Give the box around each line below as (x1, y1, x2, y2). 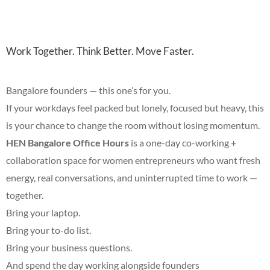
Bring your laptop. (6, 206, 80, 218)
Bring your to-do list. (6, 224, 91, 236)
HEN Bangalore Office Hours (6, 136, 129, 148)
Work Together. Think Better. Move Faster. (6, 44, 194, 57)
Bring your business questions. (6, 241, 132, 253)
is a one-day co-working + (129, 136, 236, 148)
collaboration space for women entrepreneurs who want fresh (6, 154, 260, 166)
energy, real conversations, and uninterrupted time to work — (6, 171, 257, 183)
